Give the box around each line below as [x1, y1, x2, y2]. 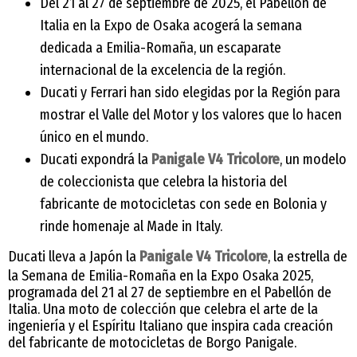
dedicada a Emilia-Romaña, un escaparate [40, 38, 281, 57]
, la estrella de [268, 247, 347, 265]
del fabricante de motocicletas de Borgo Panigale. [8, 333, 296, 351]
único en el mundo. [40, 127, 148, 146]
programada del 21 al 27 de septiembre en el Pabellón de [8, 283, 331, 301]
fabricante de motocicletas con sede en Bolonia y [40, 194, 327, 213]
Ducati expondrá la [40, 150, 151, 168]
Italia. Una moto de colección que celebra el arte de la [8, 300, 318, 318]
